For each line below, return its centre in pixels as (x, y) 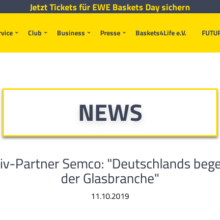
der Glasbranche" (110, 178)
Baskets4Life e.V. (161, 33)
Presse (110, 33)
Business (71, 33)
